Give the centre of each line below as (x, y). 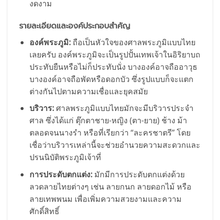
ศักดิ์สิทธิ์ (44, 211)
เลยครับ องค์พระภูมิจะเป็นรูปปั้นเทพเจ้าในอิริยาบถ (115, 54)
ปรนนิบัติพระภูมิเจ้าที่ (65, 157)
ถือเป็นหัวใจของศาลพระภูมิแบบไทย (133, 42)
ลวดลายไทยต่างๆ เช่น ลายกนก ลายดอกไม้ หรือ (110, 187)
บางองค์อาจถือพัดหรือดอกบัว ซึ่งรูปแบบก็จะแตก (111, 79)
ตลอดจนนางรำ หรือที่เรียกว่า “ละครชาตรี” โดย (110, 133)
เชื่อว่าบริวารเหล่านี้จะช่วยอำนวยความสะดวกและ (115, 145)
